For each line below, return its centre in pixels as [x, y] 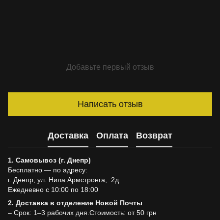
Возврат [154, 135]
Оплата [112, 135]
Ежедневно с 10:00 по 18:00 [53, 190]
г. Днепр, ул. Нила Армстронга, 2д [63, 180]
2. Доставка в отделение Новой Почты [75, 203]
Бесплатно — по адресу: [48, 170]
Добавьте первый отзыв [110, 67]
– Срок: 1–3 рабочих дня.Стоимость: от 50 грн [82, 213]
